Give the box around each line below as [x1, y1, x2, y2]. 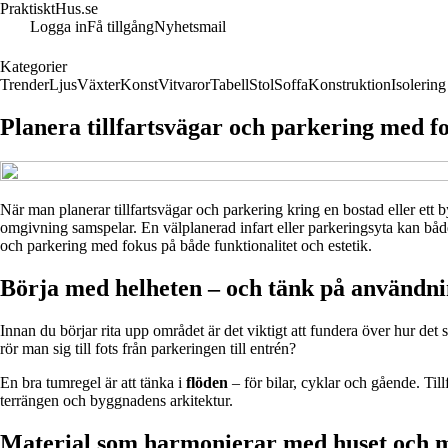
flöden [186, 373, 228, 391]
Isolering [391, 76, 446, 93]
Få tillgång [87, 18, 154, 35]
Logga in [30, 18, 87, 35]
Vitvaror [158, 76, 210, 93]
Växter [77, 76, 120, 93]
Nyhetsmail [154, 18, 226, 35]
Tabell [210, 76, 249, 93]
